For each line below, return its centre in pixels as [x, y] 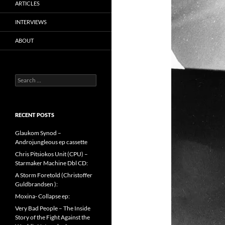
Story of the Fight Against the [52, 217]
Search [24, 78]
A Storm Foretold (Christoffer [54, 175]
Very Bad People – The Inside [53, 208]
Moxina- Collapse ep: [42, 196]
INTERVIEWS [31, 22]
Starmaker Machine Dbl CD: [51, 163]
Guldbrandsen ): [36, 184]
